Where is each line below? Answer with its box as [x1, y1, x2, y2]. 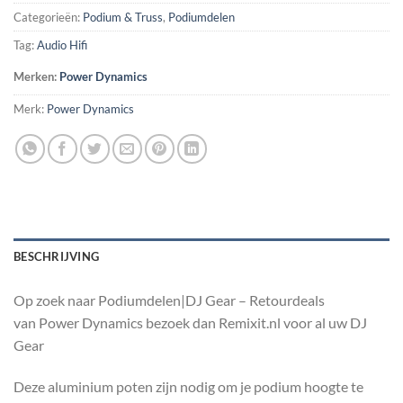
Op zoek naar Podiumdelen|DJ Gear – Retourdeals [13, 291, 325, 309]
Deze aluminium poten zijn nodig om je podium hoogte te [13, 377, 363, 395]
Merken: [13, 69, 59, 85]
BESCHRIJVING [13, 249, 100, 264]
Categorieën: [13, 10, 83, 25]
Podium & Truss [83, 10, 163, 25]
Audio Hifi [37, 38, 87, 53]
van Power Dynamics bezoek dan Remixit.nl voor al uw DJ [13, 314, 367, 331]
